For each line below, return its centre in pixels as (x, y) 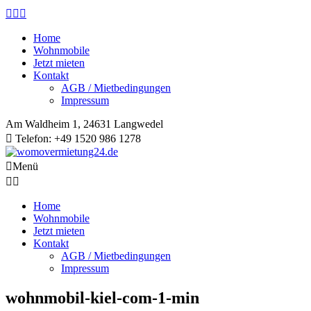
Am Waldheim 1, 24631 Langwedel (84, 124)
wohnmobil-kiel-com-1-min (102, 297)
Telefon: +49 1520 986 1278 (77, 138)
